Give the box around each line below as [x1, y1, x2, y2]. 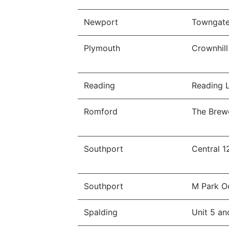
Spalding [84, 207, 118, 217]
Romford [84, 106, 118, 117]
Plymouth [84, 43, 120, 53]
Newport [84, 17, 118, 27]
